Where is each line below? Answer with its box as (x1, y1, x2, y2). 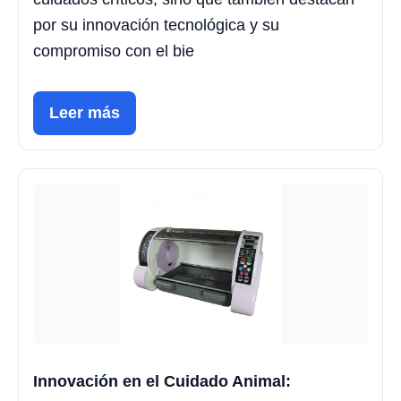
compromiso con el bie (33, 42, 194, 61)
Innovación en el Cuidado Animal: (33, 372, 291, 391)
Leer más (49, 104, 120, 123)
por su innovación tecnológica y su (33, 16, 279, 35)
